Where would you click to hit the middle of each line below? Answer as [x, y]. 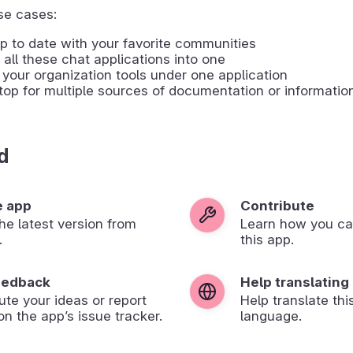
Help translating [295, 282]
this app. [267, 239]
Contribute [277, 205]
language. [271, 316]
